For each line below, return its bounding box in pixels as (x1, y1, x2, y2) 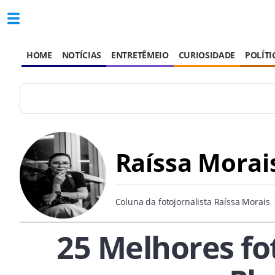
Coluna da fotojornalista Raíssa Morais (115, 196, 270, 208)
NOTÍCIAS (61, 49, 102, 61)
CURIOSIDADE (178, 49, 236, 61)
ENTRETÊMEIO (111, 49, 169, 61)
